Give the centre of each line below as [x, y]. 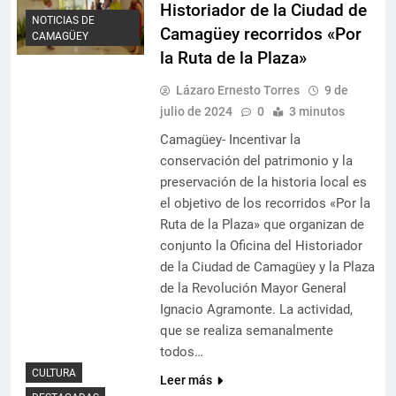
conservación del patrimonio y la [256, 161]
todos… [181, 352]
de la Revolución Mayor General [253, 289]
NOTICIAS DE [63, 20]
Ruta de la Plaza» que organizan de [262, 225]
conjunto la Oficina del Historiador [261, 246]
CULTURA [54, 373]
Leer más [186, 381]
